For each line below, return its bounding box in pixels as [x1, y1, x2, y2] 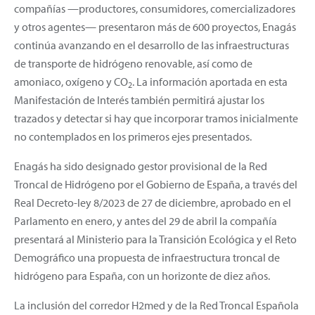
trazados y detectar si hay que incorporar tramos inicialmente [14, 110, 298, 125]
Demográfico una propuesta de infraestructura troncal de [14, 250, 280, 264]
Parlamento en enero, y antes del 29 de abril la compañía [14, 213, 277, 228]
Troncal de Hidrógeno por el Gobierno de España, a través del [14, 176, 297, 191]
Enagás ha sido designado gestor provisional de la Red [14, 158, 267, 173]
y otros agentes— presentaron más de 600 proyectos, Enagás [14, 19, 296, 34]
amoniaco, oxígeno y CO [14, 74, 128, 89]
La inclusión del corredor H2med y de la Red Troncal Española [14, 297, 299, 312]
